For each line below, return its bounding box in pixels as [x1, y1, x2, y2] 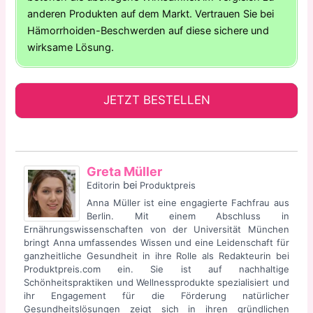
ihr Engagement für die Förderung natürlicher [24, 289, 289, 301]
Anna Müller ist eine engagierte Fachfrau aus [87, 196, 289, 208]
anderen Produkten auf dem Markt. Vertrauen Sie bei [27, 8, 275, 21]
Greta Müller [87, 163, 163, 179]
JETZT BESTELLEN [103, 92, 210, 107]
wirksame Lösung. [27, 41, 115, 54]
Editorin [87, 179, 121, 191]
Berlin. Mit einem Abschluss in [87, 210, 289, 221]
